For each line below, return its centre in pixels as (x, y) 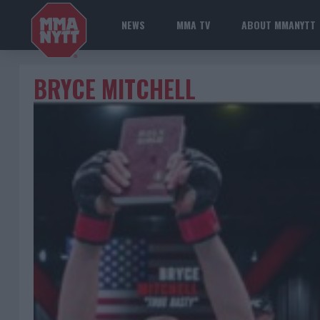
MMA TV (193, 25)
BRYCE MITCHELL (115, 89)
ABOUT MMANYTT (279, 25)
